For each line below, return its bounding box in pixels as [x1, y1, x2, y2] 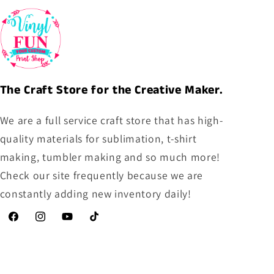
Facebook [6, 217, 48, 230]
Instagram [33, 217, 77, 230]
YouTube [61, 217, 96, 230]
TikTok [87, 217, 117, 230]
